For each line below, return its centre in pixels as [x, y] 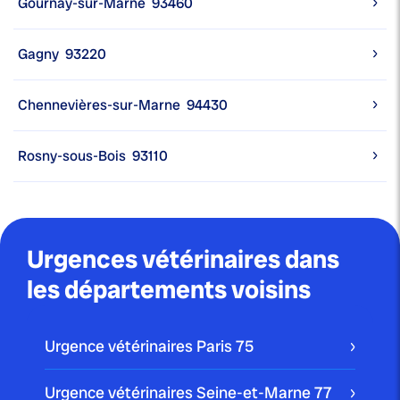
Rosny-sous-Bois [72, 156]
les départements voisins [169, 290]
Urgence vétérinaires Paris [140, 346]
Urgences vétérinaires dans [183, 260]
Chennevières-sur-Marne [99, 105]
